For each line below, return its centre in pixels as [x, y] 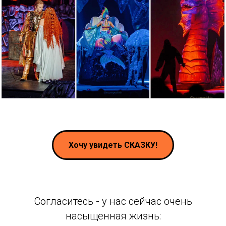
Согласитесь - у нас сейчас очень [113, 202]
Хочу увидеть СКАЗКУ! [113, 145]
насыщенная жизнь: [113, 216]
